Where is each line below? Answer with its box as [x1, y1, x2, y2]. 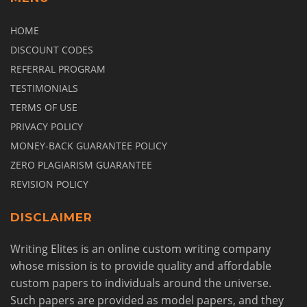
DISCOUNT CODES [10, 43, 93, 56]
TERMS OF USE [10, 101, 77, 114]
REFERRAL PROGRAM [10, 62, 106, 75]
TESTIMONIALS [10, 82, 78, 95]
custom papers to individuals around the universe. [10, 275, 271, 291]
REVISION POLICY [10, 177, 88, 191]
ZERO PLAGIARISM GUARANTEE [10, 158, 152, 171]
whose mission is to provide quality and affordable [10, 258, 271, 273]
